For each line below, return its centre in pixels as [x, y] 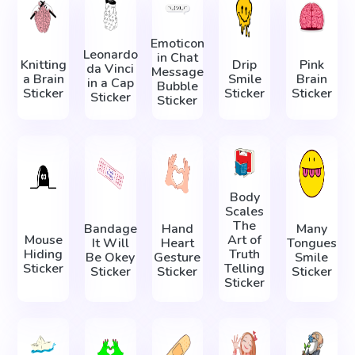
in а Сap [110, 83]
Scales [245, 211]
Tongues [311, 244]
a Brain [43, 80]
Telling [245, 268]
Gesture [177, 258]
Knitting [43, 65]
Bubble [177, 87]
